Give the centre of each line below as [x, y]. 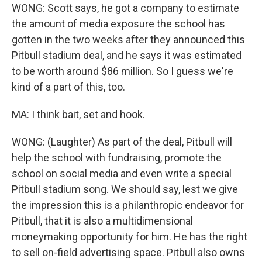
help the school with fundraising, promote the [117, 158]
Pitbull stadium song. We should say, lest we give [125, 189]
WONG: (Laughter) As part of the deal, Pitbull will [122, 142]
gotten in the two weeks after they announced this [128, 39]
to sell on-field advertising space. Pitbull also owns [128, 252]
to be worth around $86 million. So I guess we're [123, 71]
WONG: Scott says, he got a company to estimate [125, 8]
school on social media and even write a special [122, 173]
